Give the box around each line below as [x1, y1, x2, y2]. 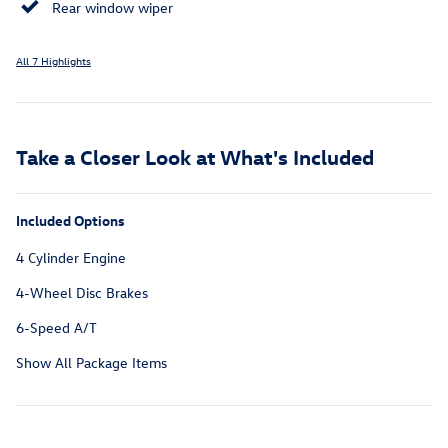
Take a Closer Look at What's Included [16, 143, 374, 170]
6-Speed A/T [16, 318, 97, 338]
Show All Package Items [16, 353, 167, 373]
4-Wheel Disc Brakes [16, 283, 148, 303]
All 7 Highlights [16, 53, 91, 69]
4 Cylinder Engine [16, 248, 126, 268]
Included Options [16, 211, 125, 231]
